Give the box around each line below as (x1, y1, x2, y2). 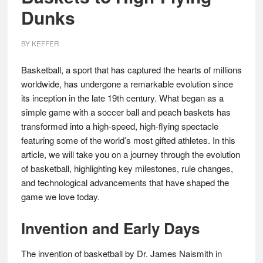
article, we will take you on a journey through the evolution (21, 148, 240, 160)
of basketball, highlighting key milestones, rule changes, (21, 162, 233, 174)
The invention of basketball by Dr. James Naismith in (21, 247, 222, 259)
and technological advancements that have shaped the (21, 176, 229, 188)
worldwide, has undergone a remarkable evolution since (21, 77, 233, 90)
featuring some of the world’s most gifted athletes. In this (21, 134, 235, 146)
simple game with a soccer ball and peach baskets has (21, 106, 231, 118)
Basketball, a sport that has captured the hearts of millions (21, 63, 242, 76)
